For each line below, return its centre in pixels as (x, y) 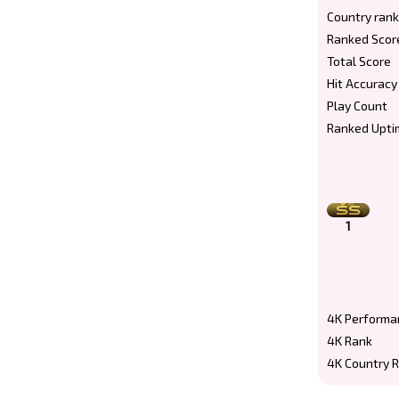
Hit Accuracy (362, 83)
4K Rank (350, 341)
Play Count (357, 106)
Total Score (359, 61)
